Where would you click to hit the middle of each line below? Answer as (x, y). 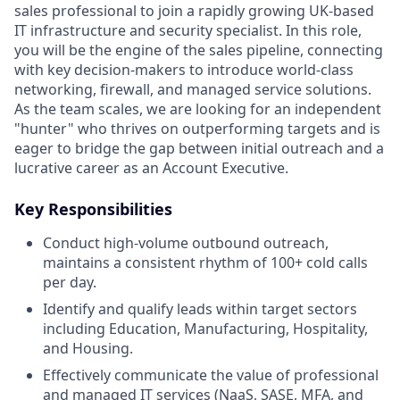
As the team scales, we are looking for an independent (198, 108)
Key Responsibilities (93, 208)
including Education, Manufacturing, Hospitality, (205, 328)
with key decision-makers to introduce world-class (184, 69)
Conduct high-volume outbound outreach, (186, 242)
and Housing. (88, 348)
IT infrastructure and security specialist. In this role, (188, 30)
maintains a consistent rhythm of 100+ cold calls (205, 262)
